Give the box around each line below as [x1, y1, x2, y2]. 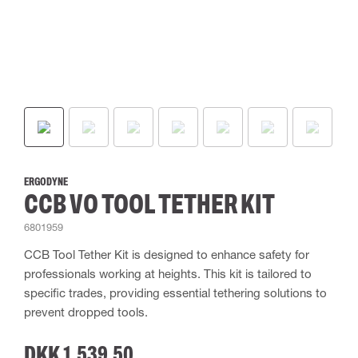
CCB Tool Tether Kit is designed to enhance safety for [24, 247, 309, 261]
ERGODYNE [24, 176, 68, 188]
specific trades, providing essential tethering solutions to [24, 285, 327, 300]
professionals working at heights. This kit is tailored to [24, 266, 312, 280]
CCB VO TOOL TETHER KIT [24, 189, 275, 219]
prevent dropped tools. [24, 304, 148, 319]
